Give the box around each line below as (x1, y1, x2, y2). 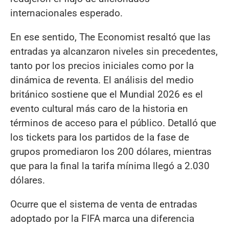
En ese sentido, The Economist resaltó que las (10, 31, 211, 43)
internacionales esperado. (10, 7, 123, 19)
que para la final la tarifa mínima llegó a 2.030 (10, 159, 210, 172)
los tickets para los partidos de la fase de (10, 131, 189, 143)
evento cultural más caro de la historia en (10, 102, 188, 114)
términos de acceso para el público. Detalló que (10, 117, 216, 129)
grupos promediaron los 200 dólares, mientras (10, 145, 212, 157)
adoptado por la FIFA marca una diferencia (10, 213, 194, 225)
